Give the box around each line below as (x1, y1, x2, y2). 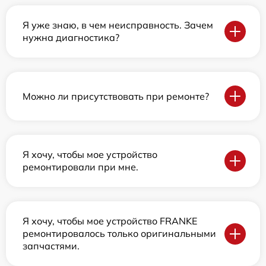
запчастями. (23, 240, 80, 252)
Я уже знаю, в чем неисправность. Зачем (23, 19, 213, 31)
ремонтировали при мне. (23, 161, 138, 173)
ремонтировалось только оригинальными (23, 227, 216, 240)
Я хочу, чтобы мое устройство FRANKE (23, 215, 197, 227)
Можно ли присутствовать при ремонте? (23, 90, 209, 102)
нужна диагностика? (23, 31, 119, 44)
